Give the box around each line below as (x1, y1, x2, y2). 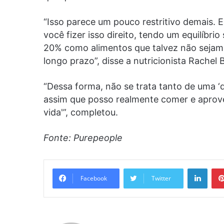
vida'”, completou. (43, 106, 118, 117)
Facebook (80, 173, 107, 182)
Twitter (151, 173, 171, 182)
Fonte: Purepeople (43, 132, 122, 143)
